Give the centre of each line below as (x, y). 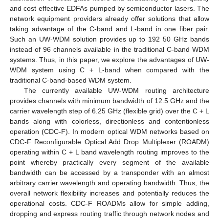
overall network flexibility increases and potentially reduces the (109, 193)
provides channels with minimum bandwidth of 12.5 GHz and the (109, 100)
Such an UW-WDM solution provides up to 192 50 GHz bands (109, 39)
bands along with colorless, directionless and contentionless (109, 121)
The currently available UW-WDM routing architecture (116, 90)
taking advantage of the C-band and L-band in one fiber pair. (109, 29)
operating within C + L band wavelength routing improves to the (109, 152)
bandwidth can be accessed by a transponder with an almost (109, 172)
